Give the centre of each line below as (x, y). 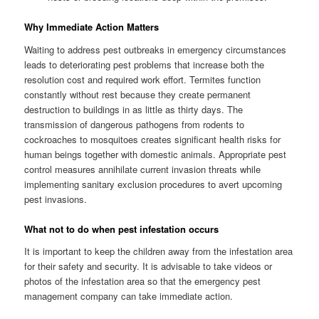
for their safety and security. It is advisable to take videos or (148, 266)
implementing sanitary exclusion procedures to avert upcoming (153, 184)
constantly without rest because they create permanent (138, 94)
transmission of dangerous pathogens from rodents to (135, 124)
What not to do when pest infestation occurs (122, 229)
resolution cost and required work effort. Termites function (143, 79)
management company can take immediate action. (129, 296)
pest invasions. (56, 199)
